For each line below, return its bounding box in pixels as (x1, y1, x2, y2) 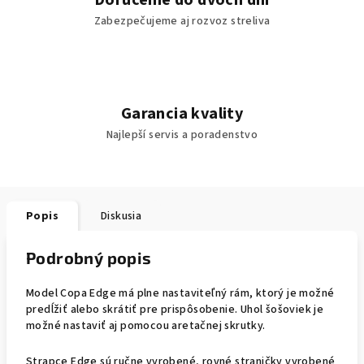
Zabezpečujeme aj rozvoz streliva (93, 13, 271, 29)
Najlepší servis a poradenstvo (106, 127, 258, 143)
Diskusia (101, 208, 142, 224)
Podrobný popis (26, 248, 152, 267)
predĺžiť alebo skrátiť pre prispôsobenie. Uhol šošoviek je (26, 301, 324, 318)
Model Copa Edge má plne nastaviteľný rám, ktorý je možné (26, 285, 335, 301)
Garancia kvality (120, 102, 244, 125)
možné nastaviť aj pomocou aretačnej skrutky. (26, 318, 266, 334)
